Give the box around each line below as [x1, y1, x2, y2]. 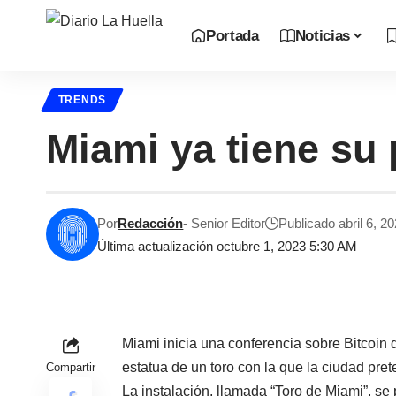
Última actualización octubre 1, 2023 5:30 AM [97, 239, 358, 255]
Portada [206, 27, 259, 44]
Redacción [118, 216, 184, 232]
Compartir [46, 361, 95, 375]
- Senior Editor [183, 216, 266, 232]
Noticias [294, 27, 350, 44]
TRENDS [57, 95, 106, 106]
